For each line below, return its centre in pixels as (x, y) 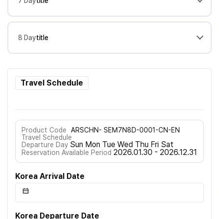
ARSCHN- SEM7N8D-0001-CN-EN (125, 130)
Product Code (44, 130)
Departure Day (45, 145)
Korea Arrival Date (50, 176)
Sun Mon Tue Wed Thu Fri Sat (122, 144)
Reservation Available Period (67, 153)
